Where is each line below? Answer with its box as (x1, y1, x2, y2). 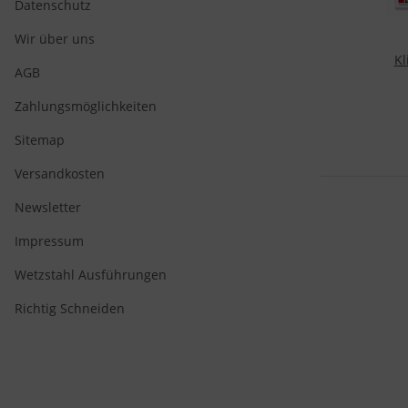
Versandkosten (15, 165, 105, 182)
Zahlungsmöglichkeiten (15, 97, 157, 115)
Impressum (15, 232, 84, 250)
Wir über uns (15, 30, 95, 47)
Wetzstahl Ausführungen (15, 266, 167, 283)
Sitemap (15, 131, 65, 148)
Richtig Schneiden (15, 300, 125, 317)
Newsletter (15, 199, 81, 216)
